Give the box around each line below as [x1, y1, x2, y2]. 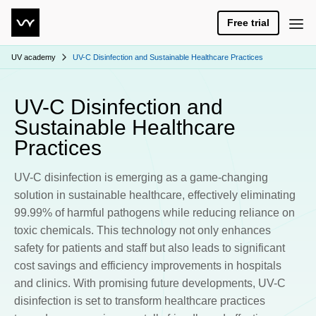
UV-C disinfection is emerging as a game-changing [13, 171, 268, 184]
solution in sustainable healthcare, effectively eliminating [13, 189, 296, 202]
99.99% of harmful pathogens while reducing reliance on [13, 207, 295, 219]
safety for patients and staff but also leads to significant [13, 242, 285, 255]
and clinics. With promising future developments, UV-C [13, 277, 286, 290]
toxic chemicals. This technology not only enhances [13, 224, 271, 237]
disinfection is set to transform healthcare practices [13, 295, 265, 308]
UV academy [11, 52, 56, 61]
